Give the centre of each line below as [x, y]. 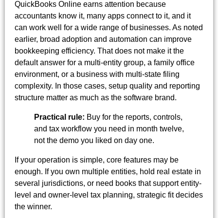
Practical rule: [59, 117]
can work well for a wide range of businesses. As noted [109, 27]
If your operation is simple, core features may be [97, 160]
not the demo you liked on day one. [94, 140]
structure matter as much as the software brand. [96, 97]
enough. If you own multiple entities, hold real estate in [108, 171]
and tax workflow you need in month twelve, [109, 128]
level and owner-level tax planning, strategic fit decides [109, 195]
